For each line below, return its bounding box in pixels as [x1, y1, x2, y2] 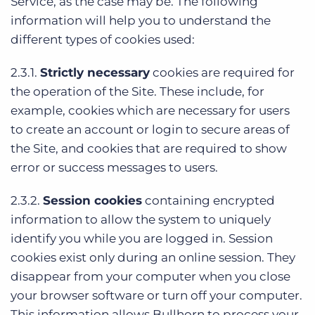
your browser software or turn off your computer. [11, 288, 302, 302]
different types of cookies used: [11, 32, 195, 46]
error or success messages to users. [11, 160, 218, 174]
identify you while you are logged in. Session [11, 231, 273, 245]
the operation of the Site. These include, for [11, 84, 264, 98]
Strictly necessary [40, 65, 150, 79]
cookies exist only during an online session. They [11, 250, 295, 264]
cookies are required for [150, 65, 295, 79]
